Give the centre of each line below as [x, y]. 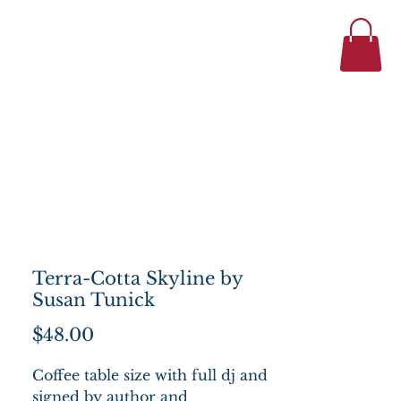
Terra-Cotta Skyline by [137, 278]
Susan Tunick [94, 300]
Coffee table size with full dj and [150, 375]
